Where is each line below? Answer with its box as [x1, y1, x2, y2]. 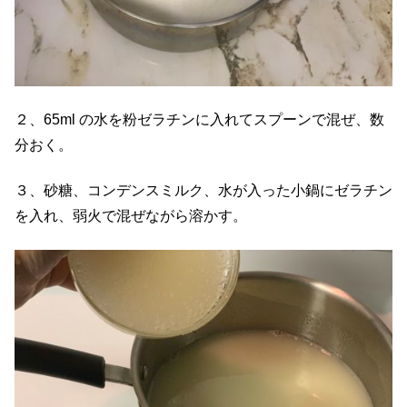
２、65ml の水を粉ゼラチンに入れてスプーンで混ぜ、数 [15, 111, 384, 127]
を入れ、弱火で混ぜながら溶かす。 [15, 208, 247, 224]
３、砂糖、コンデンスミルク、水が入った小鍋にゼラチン [15, 183, 392, 199]
